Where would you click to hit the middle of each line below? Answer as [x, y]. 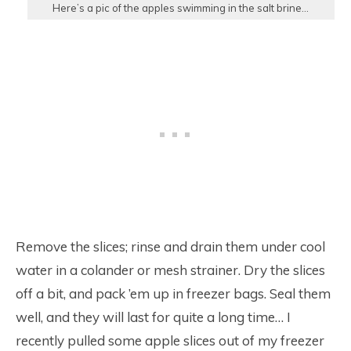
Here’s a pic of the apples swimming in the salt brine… [181, 8]
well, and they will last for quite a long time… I [153, 317]
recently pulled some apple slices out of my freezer [170, 341]
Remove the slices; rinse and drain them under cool [170, 247]
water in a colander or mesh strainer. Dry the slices [170, 270]
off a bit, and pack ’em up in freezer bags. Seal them [173, 294]
